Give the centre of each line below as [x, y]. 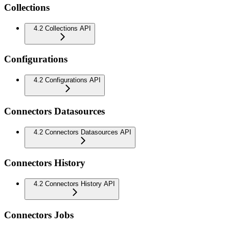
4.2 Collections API [62, 28]
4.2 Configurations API [67, 80]
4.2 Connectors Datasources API [83, 132]
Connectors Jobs [39, 215]
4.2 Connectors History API [74, 184]
